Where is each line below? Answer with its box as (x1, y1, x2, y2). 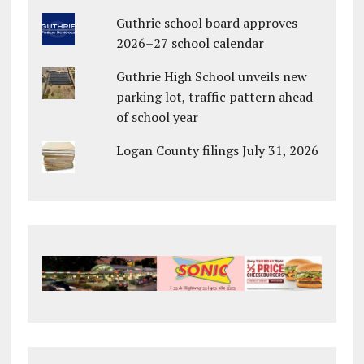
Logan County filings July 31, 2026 (116, 141, 319, 160)
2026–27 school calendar (116, 34, 265, 53)
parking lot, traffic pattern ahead (116, 88, 314, 106)
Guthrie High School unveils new (116, 67, 308, 86)
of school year (116, 108, 199, 127)
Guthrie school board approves (116, 14, 298, 32)
